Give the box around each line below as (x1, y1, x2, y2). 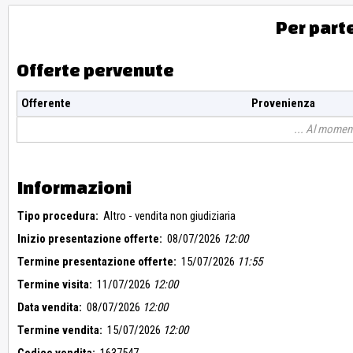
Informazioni (17, 177, 132, 198)
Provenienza (251, 96, 315, 111)
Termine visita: (17, 277, 92, 292)
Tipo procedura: (17, 209, 98, 224)
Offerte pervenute (17, 60, 174, 80)
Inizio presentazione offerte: (17, 232, 162, 247)
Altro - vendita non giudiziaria (103, 209, 236, 224)
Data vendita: (17, 300, 82, 315)
